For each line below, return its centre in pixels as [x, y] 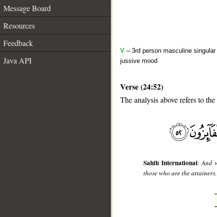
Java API [17, 60]
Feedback [18, 43]
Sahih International [170, 163]
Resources [19, 25]
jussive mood [139, 61]
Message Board [27, 8]
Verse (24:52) [142, 86]
